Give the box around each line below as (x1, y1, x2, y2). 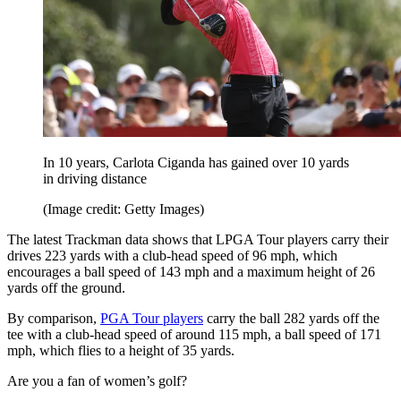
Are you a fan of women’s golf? (7, 373, 187, 389)
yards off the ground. (7, 280, 129, 296)
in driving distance (43, 171, 147, 187)
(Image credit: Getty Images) (43, 201, 204, 218)
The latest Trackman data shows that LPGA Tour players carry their (7, 232, 388, 248)
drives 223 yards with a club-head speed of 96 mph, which (7, 248, 337, 264)
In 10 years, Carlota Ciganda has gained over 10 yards (43, 155, 349, 171)
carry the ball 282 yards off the (203, 311, 380, 327)
